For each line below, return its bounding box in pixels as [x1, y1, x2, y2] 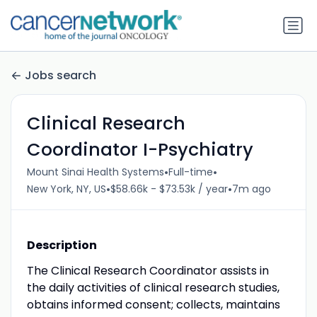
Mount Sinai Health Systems [26, 165, 164, 180]
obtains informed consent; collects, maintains [26, 296, 280, 313]
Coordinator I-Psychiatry [26, 137, 253, 162]
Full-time [168, 165, 213, 180]
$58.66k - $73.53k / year [110, 182, 228, 197]
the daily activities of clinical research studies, [26, 279, 279, 296]
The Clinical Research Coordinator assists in [26, 262, 269, 279]
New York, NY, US [26, 182, 106, 197]
